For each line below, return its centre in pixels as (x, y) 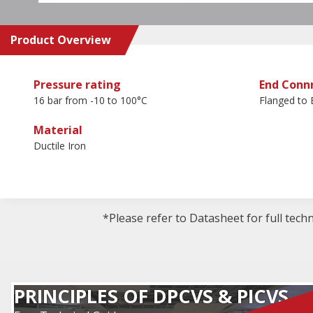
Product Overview (61, 39)
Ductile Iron (60, 145)
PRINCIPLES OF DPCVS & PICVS (151, 296)
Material (58, 130)
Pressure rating (77, 84)
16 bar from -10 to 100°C (90, 100)
